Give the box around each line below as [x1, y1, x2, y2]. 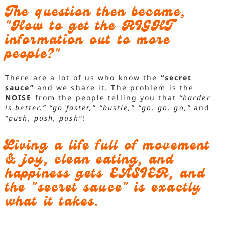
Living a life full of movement [5, 137, 210, 158]
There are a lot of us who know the [5, 72, 161, 82]
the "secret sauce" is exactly [5, 179, 201, 200]
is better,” [5, 102, 47, 113]
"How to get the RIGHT [5, 17, 174, 38]
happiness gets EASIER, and [5, 165, 205, 186]
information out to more [5, 31, 171, 52]
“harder [179, 92, 211, 102]
